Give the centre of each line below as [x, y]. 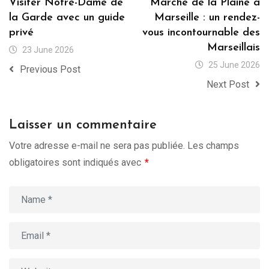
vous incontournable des [201, 33]
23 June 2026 [48, 50]
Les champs [213, 146]
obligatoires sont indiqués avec [76, 163]
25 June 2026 [234, 65]
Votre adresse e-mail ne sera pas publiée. [97, 146]
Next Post [228, 85]
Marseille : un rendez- [207, 18]
